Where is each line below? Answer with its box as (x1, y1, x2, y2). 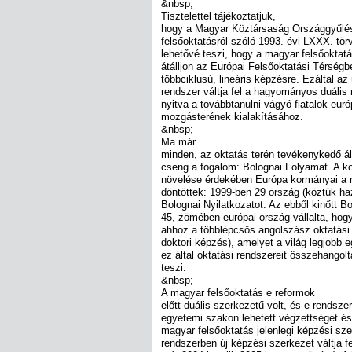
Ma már (161, 135, 196, 148)
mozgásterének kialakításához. (161, 110, 303, 123)
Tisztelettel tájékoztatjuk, (161, 9, 276, 22)
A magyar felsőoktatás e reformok (161, 286, 315, 299)
